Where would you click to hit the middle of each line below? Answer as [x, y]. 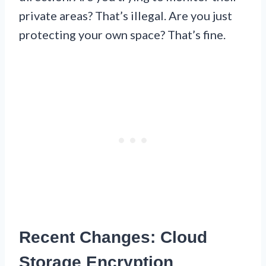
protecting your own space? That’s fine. [122, 35]
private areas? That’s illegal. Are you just [126, 16]
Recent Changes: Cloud [113, 237]
